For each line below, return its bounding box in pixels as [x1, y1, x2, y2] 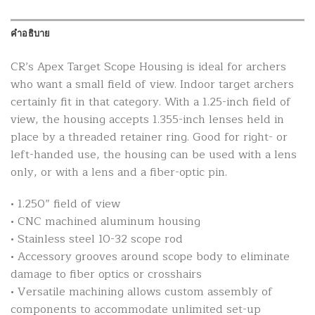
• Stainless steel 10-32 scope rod [11, 230, 183, 249]
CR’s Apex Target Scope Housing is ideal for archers [11, 57, 286, 76]
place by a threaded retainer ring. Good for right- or [11, 127, 288, 146]
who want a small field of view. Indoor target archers [11, 75, 294, 94]
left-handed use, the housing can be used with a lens [11, 145, 297, 164]
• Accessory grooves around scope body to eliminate [11, 247, 290, 266]
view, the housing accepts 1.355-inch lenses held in [11, 110, 284, 129]
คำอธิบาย [11, 27, 51, 39]
